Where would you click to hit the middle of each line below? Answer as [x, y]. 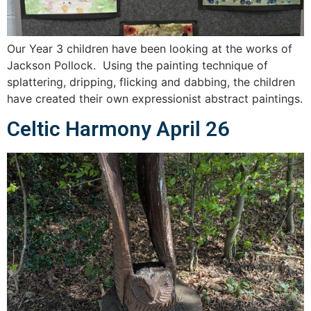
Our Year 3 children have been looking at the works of [150, 49]
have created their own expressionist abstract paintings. [155, 99]
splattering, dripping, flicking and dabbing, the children [151, 82]
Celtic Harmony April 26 [118, 129]
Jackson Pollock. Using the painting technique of [137, 65]
